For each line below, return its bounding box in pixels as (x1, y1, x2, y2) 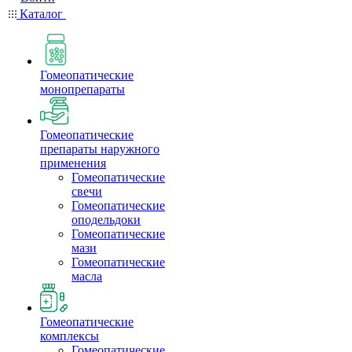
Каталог (16, 7, 66, 20)
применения (40, 156, 106, 170)
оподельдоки (71, 213, 141, 226)
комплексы (40, 329, 99, 343)
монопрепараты (40, 82, 125, 96)
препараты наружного (40, 142, 159, 156)
